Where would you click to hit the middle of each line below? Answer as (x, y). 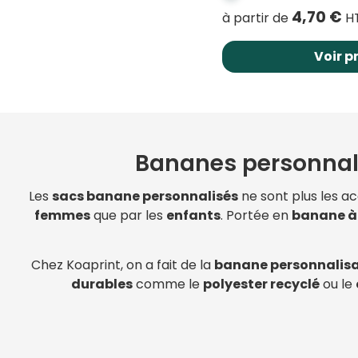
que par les (128, 215)
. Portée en (256, 215)
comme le (167, 284)
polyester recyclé (261, 284)
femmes (62, 215)
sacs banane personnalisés (145, 196)
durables (101, 284)
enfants (193, 215)
